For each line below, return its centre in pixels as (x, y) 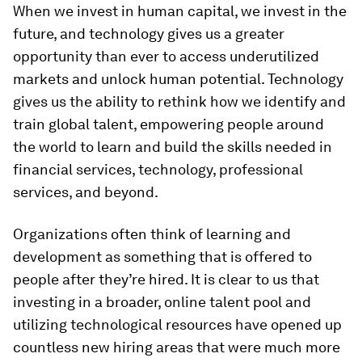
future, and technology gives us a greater (149, 34)
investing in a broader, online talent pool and (162, 302)
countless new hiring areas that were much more (177, 347)
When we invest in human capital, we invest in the (180, 11)
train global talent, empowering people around (168, 124)
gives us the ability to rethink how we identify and (179, 101)
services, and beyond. (86, 192)
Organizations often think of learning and (152, 234)
